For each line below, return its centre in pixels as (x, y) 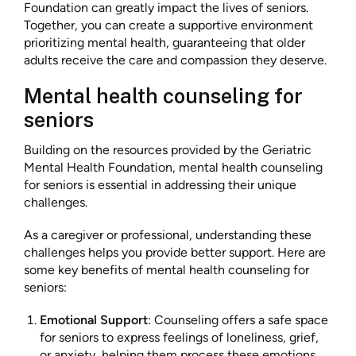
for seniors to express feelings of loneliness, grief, (179, 338)
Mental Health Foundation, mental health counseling (173, 168)
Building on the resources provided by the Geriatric (168, 150)
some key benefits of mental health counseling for (166, 270)
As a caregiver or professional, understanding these (168, 235)
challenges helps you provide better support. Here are (175, 253)
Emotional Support (94, 320)
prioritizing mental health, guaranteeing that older (164, 43)
